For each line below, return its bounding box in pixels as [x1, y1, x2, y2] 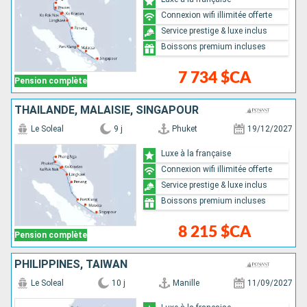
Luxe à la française [161, 148, 232, 158]
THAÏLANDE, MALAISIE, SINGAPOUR [14, 103, 199, 116]
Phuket [172, 124, 198, 134]
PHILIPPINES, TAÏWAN [14, 258, 127, 271]
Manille [173, 278, 200, 288]
